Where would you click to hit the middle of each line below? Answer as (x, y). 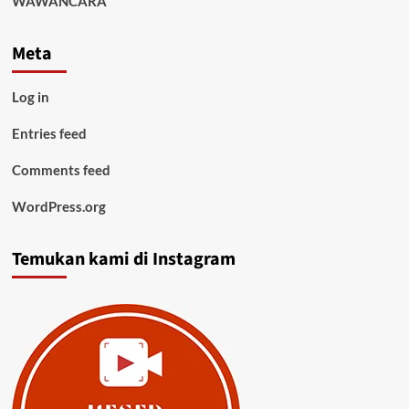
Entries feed (49, 134)
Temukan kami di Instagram (123, 260)
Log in (30, 97)
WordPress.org (58, 207)
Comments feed (61, 170)
